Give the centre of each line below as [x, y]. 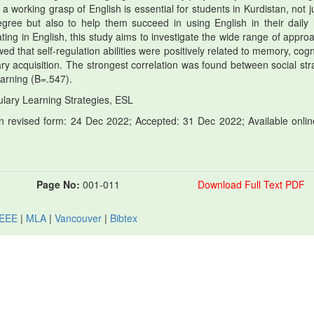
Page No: [58, 185]
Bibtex [124, 218]
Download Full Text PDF [251, 185]
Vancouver [78, 218]
